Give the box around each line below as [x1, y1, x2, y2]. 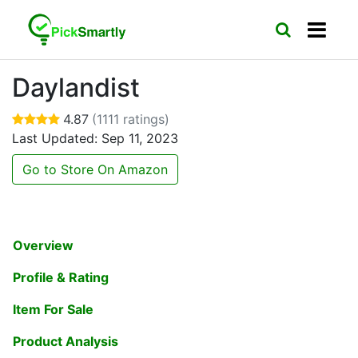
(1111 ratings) [92, 111, 169, 127]
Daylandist [12, 72, 140, 103]
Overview [13, 237, 74, 253]
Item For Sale [13, 301, 93, 317]
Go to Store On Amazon [22, 161, 168, 177]
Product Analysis [13, 333, 118, 349]
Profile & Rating [13, 269, 109, 285]
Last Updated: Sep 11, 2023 [12, 130, 178, 146]
